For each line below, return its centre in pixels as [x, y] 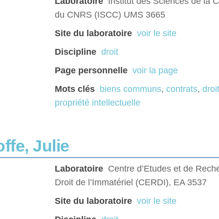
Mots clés [75, 89]
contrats [182, 89]
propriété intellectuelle [98, 103]
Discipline [76, 52]
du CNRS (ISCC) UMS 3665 [110, 15]
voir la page [155, 71]
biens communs [131, 89]
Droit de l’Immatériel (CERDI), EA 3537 [131, 183]
